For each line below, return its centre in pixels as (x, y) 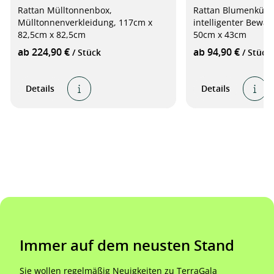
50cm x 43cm (220, 35)
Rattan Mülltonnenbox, (65, 10)
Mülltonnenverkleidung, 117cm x (85, 22)
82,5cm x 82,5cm (52, 35)
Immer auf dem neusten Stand (127, 245)
